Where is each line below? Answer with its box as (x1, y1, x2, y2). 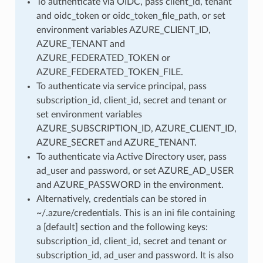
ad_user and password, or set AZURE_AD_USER (36, 166, 234, 176)
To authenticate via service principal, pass (36, 81, 207, 91)
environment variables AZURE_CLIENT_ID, (36, 25, 211, 35)
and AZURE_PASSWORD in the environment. (36, 180, 224, 190)
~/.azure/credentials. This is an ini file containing (36, 208, 235, 218)
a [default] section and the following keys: (36, 222, 208, 232)
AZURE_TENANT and (36, 39, 125, 49)
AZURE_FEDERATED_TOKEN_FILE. (36, 67, 183, 77)
